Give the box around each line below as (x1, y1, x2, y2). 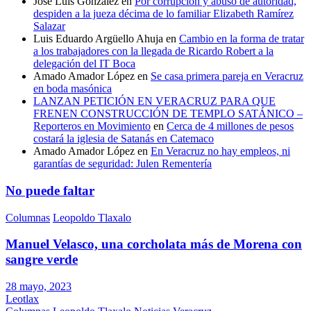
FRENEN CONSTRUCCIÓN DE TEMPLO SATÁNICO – (33, 108, 303, 120)
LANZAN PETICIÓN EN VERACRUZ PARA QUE (33, 95, 276, 108)
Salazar (33, 20, 65, 33)
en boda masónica (33, 83, 112, 95)
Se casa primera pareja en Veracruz (151, 70, 303, 83)
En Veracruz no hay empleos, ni (151, 145, 290, 158)
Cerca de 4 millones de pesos (167, 120, 294, 133)
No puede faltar (6, 183, 94, 198)
